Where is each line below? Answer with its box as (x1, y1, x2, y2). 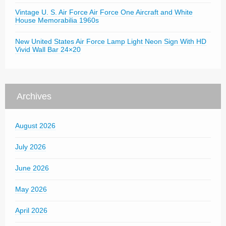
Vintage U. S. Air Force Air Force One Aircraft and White (15, 8, 193, 16)
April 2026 (15, 206, 47, 214)
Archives (17, 91, 51, 101)
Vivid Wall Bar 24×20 (15, 45, 81, 53)
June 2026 (15, 164, 49, 172)
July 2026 (15, 143, 46, 151)
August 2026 (15, 122, 55, 130)
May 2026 (15, 185, 47, 193)
